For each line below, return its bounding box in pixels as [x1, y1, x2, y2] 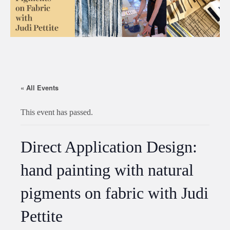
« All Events [21, 83, 59, 93]
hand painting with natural [21, 161, 194, 180]
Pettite [21, 207, 63, 226]
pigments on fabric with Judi [21, 184, 208, 203]
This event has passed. [21, 108, 93, 117]
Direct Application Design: [21, 138, 197, 157]
